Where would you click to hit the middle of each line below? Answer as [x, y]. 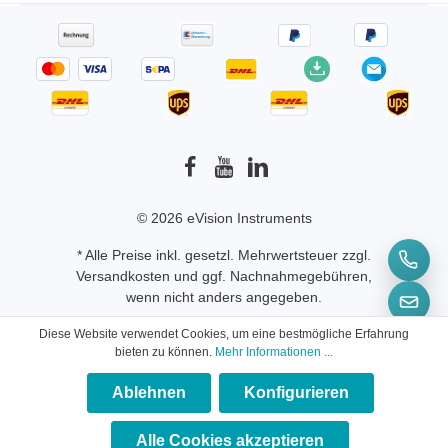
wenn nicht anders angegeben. [224, 297]
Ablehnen [148, 392]
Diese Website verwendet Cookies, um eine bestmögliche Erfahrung [224, 334]
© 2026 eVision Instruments [224, 218]
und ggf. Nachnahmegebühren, [271, 276]
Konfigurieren [296, 392]
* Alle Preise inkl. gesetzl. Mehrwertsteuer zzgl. [224, 255]
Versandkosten [123, 276]
